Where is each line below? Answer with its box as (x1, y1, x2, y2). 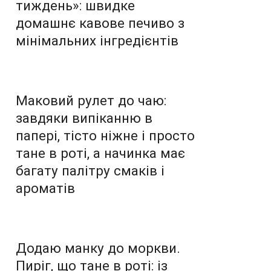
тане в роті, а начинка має (16, 145, 185, 161)
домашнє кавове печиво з (16, 15, 184, 31)
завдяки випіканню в (16, 109, 152, 126)
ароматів (16, 180, 75, 196)
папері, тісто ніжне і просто (16, 127, 195, 143)
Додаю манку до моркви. (16, 240, 180, 256)
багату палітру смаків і (16, 162, 165, 178)
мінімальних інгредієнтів (16, 32, 178, 48)
